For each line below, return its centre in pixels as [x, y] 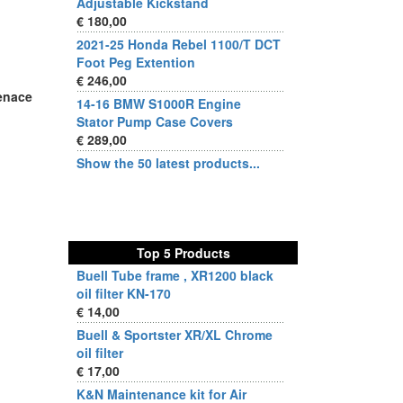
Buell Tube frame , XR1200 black [175, 275]
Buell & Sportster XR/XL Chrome [175, 335]
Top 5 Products [183, 253]
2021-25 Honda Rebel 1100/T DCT [179, 44]
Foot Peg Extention [136, 62]
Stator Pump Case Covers [155, 121]
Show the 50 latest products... [168, 163]
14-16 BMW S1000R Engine [159, 103]
